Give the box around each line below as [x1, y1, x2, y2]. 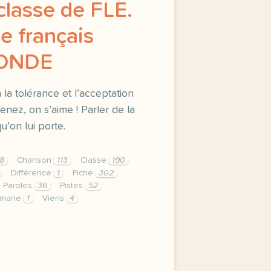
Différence [11, 169, 54, 177]
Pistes [60, 181, 85, 190]
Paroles [3, 181, 34, 190]
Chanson [17, 156, 54, 165]
